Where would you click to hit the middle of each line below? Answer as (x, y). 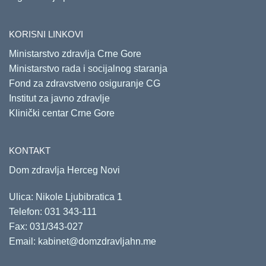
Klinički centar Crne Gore (62, 113)
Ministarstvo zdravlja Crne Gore (75, 53)
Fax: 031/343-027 (46, 226)
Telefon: (27, 211)
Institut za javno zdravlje (59, 98)
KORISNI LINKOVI (46, 34)
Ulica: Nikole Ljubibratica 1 (66, 197)
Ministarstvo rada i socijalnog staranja (88, 68)
